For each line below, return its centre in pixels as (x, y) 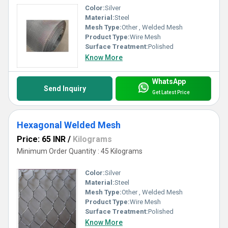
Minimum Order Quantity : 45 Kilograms (80, 151)
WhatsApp (169, 82)
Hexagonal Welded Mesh (69, 125)
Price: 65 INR (41, 139)
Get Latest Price (171, 93)
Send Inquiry (65, 88)
